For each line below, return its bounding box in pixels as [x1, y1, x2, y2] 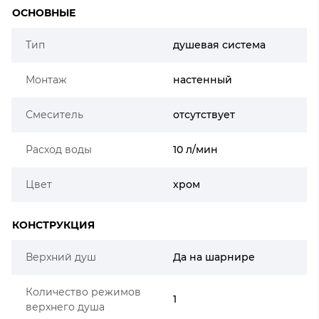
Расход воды [26, 142, 92, 156]
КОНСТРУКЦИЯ [12, 218, 95, 231]
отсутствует [173, 108, 235, 121]
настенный [173, 73, 232, 86]
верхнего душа [26, 300, 105, 313]
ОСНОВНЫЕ [12, 6, 75, 19]
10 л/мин [173, 142, 218, 156]
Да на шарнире [173, 250, 255, 263]
